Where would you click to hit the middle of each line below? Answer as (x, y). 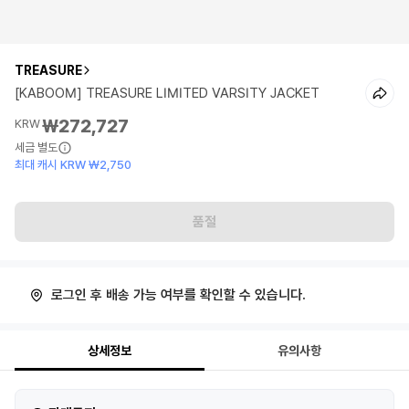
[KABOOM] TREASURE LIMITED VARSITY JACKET (167, 93)
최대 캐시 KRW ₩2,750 (73, 165)
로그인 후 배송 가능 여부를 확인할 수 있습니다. (178, 295)
